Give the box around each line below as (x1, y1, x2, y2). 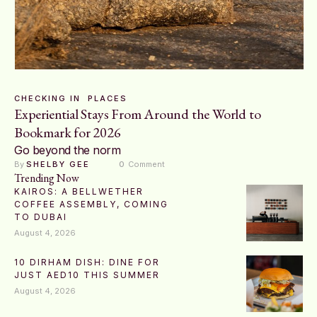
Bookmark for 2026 (14, 123, 121, 142)
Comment (128, 159, 165, 170)
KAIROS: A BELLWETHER (14, 186, 144, 197)
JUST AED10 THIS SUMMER (14, 270, 160, 281)
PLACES (88, 93, 127, 104)
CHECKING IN (14, 93, 81, 104)
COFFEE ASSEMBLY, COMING (14, 199, 168, 210)
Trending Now (14, 171, 79, 186)
